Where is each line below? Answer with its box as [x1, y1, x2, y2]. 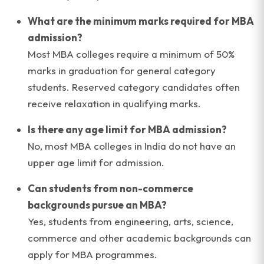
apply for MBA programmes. [28, 248, 157, 260]
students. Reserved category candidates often [28, 81, 240, 93]
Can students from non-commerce [28, 182, 193, 194]
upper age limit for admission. [28, 156, 164, 169]
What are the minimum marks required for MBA [28, 15, 254, 27]
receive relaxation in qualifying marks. [28, 97, 201, 110]
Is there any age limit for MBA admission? [28, 123, 227, 136]
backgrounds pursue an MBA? [28, 199, 167, 211]
